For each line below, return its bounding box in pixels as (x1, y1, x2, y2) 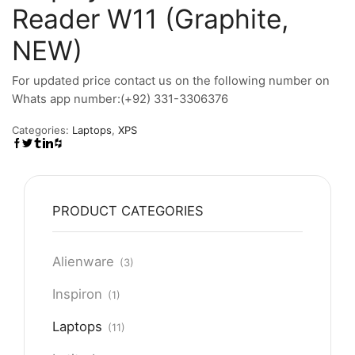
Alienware (52, 254, 114, 270)
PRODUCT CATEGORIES (52, 203, 204, 219)
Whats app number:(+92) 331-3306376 (12, 91, 228, 106)
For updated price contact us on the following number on (12, 73, 330, 88)
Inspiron (52, 286, 102, 303)
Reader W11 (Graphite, (12, 3, 288, 36)
